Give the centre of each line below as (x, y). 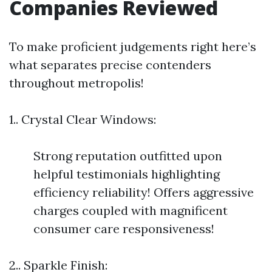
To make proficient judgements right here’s (133, 46)
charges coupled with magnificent (131, 210)
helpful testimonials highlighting (127, 174)
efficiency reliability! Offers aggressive (144, 192)
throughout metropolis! (76, 83)
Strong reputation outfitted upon (128, 156)
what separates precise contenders (110, 65)
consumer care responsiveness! (124, 229)
